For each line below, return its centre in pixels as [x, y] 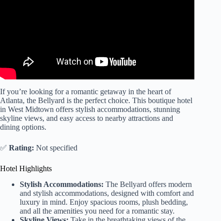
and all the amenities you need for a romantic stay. [97, 211]
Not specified [56, 147]
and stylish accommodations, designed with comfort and [107, 193]
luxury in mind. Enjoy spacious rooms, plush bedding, [104, 202]
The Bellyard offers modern [148, 184]
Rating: [21, 147]
